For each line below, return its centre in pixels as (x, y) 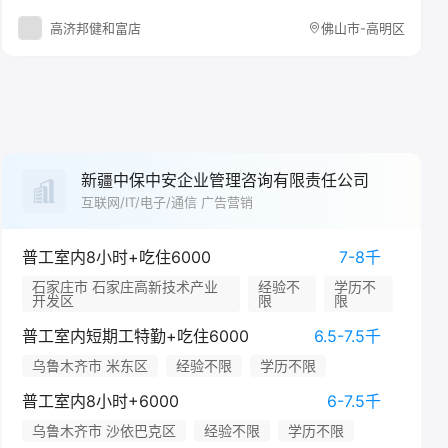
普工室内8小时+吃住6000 (116, 257)
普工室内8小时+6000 (100, 401)
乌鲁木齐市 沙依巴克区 (103, 430)
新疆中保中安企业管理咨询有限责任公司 (224, 180)
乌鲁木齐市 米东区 (89, 365)
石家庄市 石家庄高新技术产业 (124, 286)
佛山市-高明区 (362, 27)
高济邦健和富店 (95, 27)
